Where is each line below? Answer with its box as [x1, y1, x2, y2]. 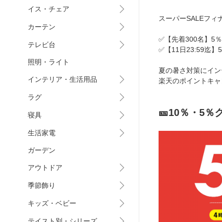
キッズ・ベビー [28, 199, 76, 207]
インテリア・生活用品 [28, 75, 97, 83]
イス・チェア [28, 5, 69, 13]
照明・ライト [28, 58, 69, 66]
